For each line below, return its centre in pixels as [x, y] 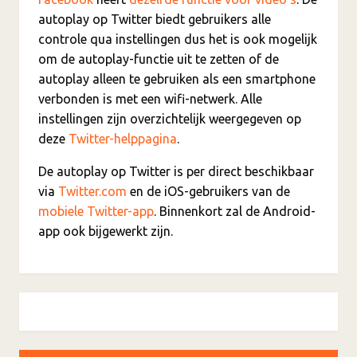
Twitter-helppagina [123, 138]
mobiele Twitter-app [96, 211]
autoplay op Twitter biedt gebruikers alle [155, 19]
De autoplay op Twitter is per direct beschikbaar [176, 171]
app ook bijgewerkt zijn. [106, 231]
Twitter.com [92, 191]
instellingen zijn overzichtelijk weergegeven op [170, 118]
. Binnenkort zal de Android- [235, 211]
